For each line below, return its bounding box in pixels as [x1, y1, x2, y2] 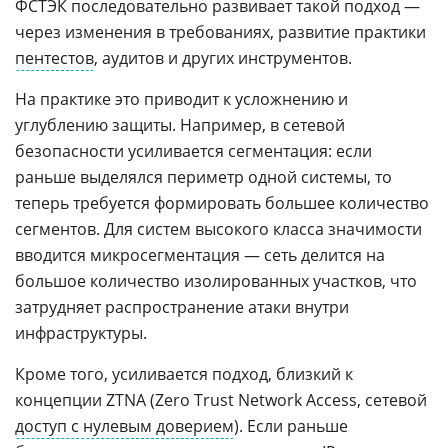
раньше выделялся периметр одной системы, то [15, 166, 392, 189]
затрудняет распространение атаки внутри [15, 296, 349, 319]
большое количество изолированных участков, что [15, 270, 417, 293]
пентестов [15, 47, 94, 70]
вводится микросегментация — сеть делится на [15, 244, 385, 267]
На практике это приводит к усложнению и [15, 88, 348, 111]
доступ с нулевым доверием [15, 415, 234, 438]
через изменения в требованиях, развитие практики [15, 21, 426, 44]
